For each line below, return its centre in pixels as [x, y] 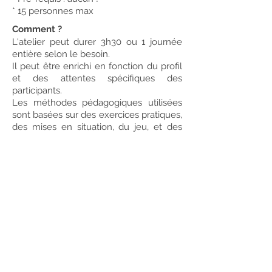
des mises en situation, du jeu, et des [97, 127]
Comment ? [39, 29]
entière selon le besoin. [61, 54]
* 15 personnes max [53, 11]
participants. [37, 90]
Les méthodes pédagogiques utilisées [97, 102]
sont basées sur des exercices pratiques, [97, 114]
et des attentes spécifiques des [97, 78]
